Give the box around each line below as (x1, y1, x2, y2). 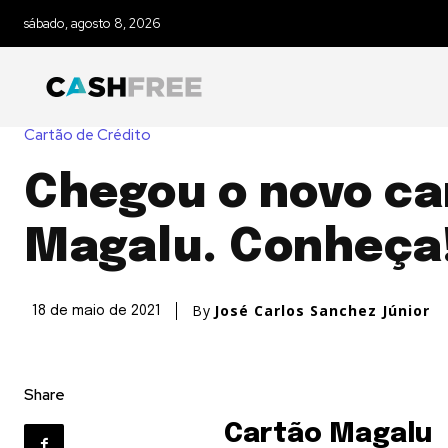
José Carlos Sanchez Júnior (214, 301, 430, 321)
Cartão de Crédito (24, 125, 151, 146)
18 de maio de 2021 (32, 304, 161, 319)
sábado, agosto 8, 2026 (24, 15, 161, 33)
